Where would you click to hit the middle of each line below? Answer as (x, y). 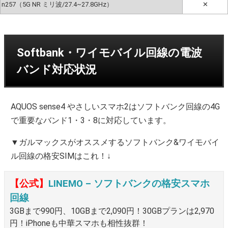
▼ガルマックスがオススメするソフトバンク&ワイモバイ (115, 142)
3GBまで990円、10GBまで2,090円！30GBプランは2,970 (112, 211)
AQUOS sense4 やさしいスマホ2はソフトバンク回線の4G (116, 106)
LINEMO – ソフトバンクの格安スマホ (129, 183)
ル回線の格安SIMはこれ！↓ (61, 156)
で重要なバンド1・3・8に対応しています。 (91, 120)
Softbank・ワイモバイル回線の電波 (109, 52)
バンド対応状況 (57, 69)
